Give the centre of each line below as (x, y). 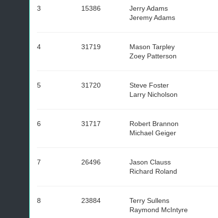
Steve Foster (149, 85)
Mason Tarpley (152, 47)
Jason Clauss (150, 162)
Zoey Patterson (153, 56)
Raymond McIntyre (159, 210)
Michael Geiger (153, 133)
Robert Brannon (154, 124)
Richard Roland (153, 171)
